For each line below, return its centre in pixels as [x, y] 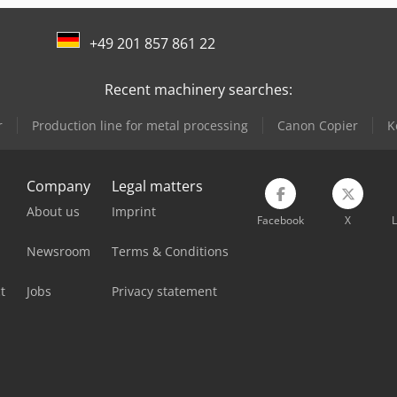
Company [58, 187]
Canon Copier [317, 126]
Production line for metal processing [140, 126]
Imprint [134, 212]
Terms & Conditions [170, 252]
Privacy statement [164, 292]
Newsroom [58, 252]
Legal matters [157, 187]
